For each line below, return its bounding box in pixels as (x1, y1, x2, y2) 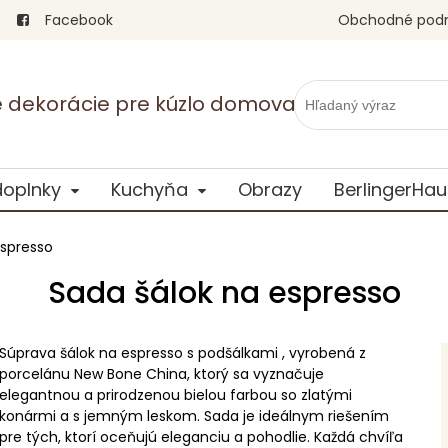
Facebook (41, 10, 113, 30)
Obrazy (237, 177, 302, 202)
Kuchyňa (110, 177, 188, 202)
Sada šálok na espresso (47, 272, 401, 314)
